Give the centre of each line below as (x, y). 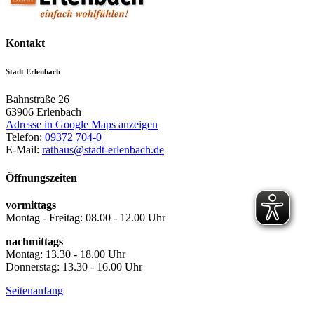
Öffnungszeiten (41, 177)
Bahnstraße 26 (37, 100)
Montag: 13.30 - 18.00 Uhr (66, 254)
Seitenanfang (34, 290)
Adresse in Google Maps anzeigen (82, 125)
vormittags (31, 205)
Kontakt (25, 43)
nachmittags (34, 241)
